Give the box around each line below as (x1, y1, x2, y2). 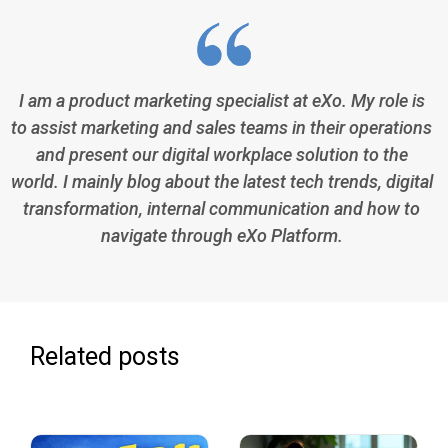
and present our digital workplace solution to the (35, 144, 408, 166)
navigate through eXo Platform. (100, 225, 343, 247)
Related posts (30, 342, 180, 372)
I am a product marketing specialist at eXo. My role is (18, 90, 425, 112)
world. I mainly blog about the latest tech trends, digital (10, 171, 433, 193)
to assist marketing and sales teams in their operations (11, 117, 432, 139)
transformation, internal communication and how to (23, 198, 420, 220)
